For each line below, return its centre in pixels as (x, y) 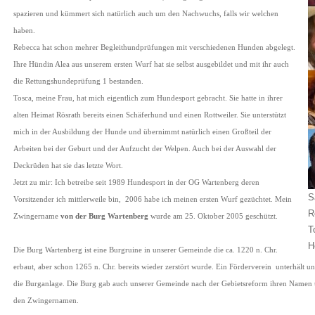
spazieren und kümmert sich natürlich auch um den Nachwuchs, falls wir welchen (146, 14)
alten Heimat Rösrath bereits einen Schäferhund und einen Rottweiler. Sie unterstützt (150, 115)
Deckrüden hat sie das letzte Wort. (68, 166)
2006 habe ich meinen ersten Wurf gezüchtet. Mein (207, 199)
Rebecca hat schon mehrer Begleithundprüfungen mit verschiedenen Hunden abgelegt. (154, 47)
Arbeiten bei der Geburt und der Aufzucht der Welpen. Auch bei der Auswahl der (145, 149)
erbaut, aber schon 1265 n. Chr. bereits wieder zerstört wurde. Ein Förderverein (142, 267)
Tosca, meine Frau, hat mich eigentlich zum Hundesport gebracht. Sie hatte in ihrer (148, 98)
